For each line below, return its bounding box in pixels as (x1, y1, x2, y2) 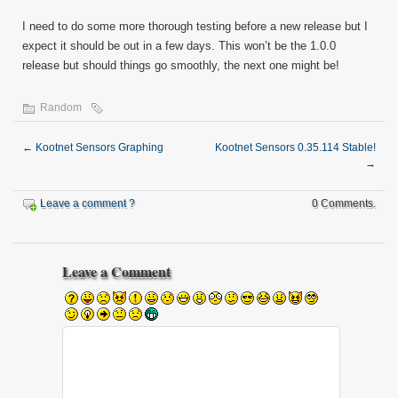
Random (40, 101, 82, 114)
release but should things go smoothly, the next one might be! (22, 59, 339, 72)
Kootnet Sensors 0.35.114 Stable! (215, 141, 376, 154)
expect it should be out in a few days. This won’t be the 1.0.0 (22, 39, 336, 52)
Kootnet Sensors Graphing (33, 141, 163, 154)
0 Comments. (312, 197, 376, 210)
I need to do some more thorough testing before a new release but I (22, 20, 368, 33)
